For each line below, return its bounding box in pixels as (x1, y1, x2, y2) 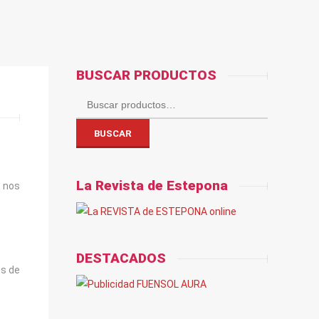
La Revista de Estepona (76, 177, 229, 194)
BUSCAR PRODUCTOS (76, 67, 217, 83)
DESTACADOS (76, 250, 167, 266)
